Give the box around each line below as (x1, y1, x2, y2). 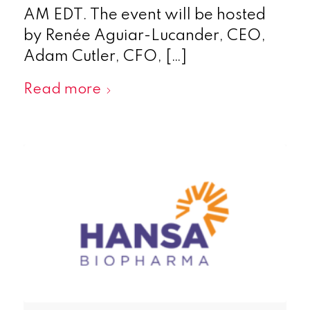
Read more (23, 82, 101, 97)
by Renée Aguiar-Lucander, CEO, (23, 28, 266, 44)
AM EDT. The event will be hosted (23, 7, 266, 23)
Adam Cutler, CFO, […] (23, 48, 187, 64)
